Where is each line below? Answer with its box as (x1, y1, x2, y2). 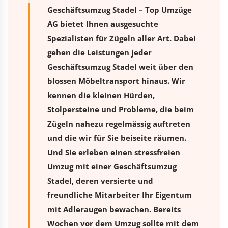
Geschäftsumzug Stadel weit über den (47, 61, 193, 72)
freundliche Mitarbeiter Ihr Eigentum (47, 189, 192, 200)
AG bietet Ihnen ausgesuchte (47, 18, 158, 29)
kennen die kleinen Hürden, (47, 90, 155, 100)
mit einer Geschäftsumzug (73, 161, 177, 172)
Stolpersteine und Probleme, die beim (47, 104, 194, 115)
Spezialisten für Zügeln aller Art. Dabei (47, 33, 196, 43)
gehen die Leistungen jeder (47, 47, 152, 58)
